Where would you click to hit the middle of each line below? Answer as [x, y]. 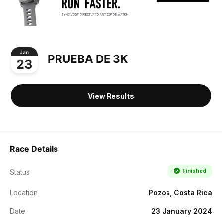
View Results [111, 96]
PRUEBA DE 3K [88, 59]
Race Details [34, 148]
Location [24, 192]
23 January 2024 [182, 211]
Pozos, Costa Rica [180, 192]
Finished [194, 171]
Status [20, 172]
